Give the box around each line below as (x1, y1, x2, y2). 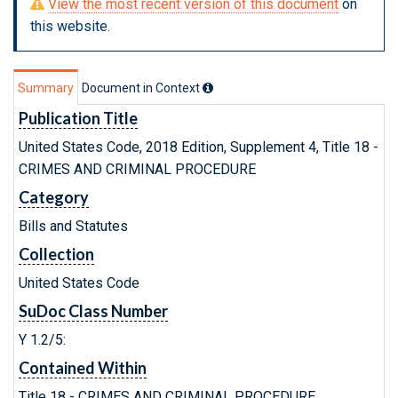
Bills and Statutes (19, 218, 128, 235)
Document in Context (82, 81, 203, 95)
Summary (18, 81, 74, 95)
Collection (19, 244, 94, 264)
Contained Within (19, 358, 147, 378)
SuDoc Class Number (19, 301, 168, 321)
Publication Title (19, 108, 138, 128)
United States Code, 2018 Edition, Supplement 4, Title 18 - (19, 139, 378, 155)
